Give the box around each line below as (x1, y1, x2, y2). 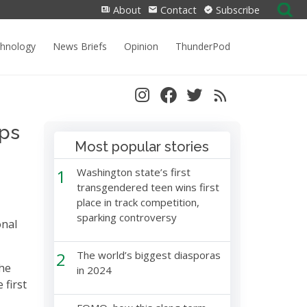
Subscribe (213, 3, 260, 16)
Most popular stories (75, 138, 210, 155)
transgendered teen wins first (76, 180, 219, 194)
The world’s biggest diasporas (76, 248, 221, 262)
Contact (158, 3, 197, 16)
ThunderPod (175, 39, 230, 53)
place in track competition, (76, 195, 199, 209)
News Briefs (53, 39, 107, 53)
